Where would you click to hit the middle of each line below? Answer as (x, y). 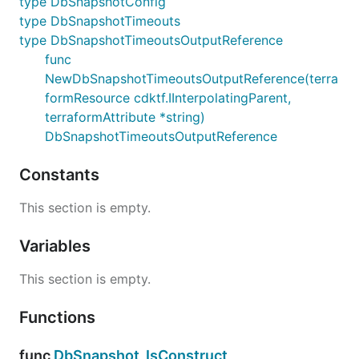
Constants (61, 174)
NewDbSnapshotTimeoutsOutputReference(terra (192, 78)
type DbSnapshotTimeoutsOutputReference (151, 40)
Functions (59, 317)
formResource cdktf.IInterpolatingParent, (168, 97)
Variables (57, 246)
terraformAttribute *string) (125, 117)
